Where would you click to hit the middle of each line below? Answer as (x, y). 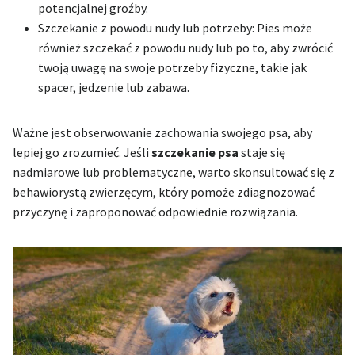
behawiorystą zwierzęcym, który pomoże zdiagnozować (164, 191)
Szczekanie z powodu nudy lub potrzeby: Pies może (175, 27)
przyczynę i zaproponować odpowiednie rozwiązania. (155, 211)
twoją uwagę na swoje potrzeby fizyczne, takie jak (172, 67)
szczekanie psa (195, 152)
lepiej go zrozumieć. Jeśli (82, 152)
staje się (262, 152)
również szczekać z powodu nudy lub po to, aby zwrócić (185, 47)
